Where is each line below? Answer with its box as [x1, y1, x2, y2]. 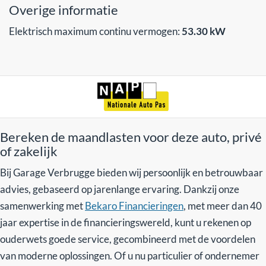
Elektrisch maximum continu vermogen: [9, 24, 182, 37]
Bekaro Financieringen [85, 199, 183, 212]
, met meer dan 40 [183, 199, 262, 212]
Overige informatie [9, 1, 118, 18]
